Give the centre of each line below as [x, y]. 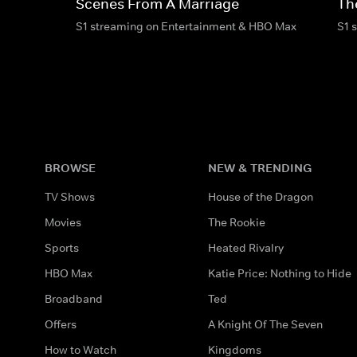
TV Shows [70, 196]
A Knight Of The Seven [266, 324]
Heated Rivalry [246, 247]
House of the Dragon [261, 196]
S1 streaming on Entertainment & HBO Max [186, 26]
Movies [63, 222]
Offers [61, 324]
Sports [62, 247]
